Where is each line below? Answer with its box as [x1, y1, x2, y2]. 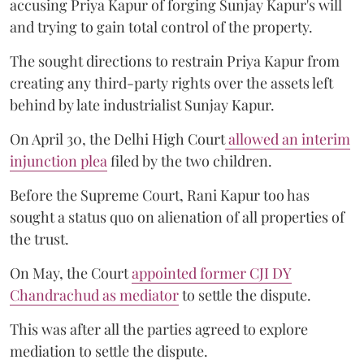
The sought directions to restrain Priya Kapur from [10, 50, 340, 71]
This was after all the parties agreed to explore [10, 318, 308, 339]
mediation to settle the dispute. [10, 340, 208, 361]
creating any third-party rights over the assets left [10, 72, 333, 93]
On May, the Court [10, 262, 132, 283]
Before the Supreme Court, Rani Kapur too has [10, 184, 310, 205]
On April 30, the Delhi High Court [10, 128, 225, 149]
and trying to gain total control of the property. [10, 16, 316, 37]
